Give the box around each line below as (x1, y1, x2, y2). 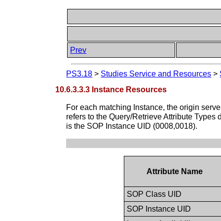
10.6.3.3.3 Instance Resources (55, 85, 167, 94)
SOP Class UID (127, 189, 182, 198)
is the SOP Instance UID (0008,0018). (66, 121, 198, 130)
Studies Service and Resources (101, 70, 212, 78)
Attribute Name (147, 167, 203, 176)
